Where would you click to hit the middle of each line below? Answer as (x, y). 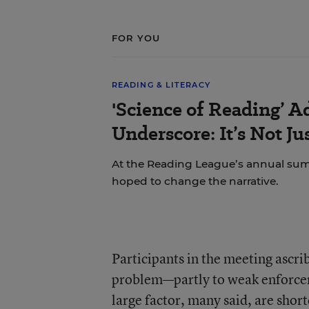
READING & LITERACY (161, 85)
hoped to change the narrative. (195, 181)
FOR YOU (136, 38)
